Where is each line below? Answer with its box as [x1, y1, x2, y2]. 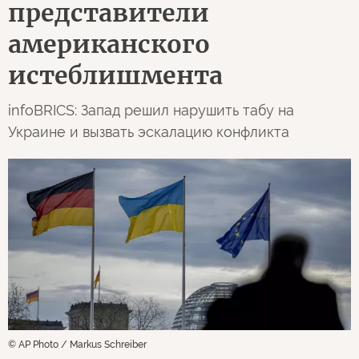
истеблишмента [8, 60, 223, 91]
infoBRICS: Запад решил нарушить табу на [8, 102, 294, 119]
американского [8, 29, 210, 59]
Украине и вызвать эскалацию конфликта [8, 123, 289, 140]
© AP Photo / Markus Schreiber [8, 339, 147, 350]
